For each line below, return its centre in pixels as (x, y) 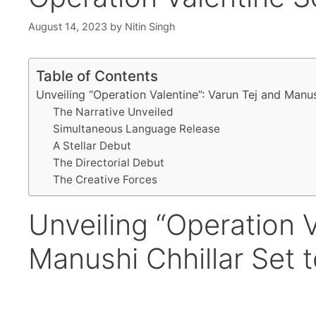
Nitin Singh (150, 27)
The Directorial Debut (109, 163)
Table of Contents (97, 76)
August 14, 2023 (68, 27)
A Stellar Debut (92, 146)
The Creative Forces (105, 180)
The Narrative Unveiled (114, 112)
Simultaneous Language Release (137, 129)
